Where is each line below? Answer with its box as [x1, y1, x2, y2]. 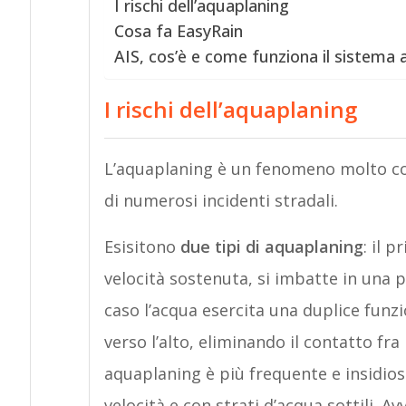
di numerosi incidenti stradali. [103, 189, 338, 211]
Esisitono [103, 236, 180, 257]
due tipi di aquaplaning [179, 236, 363, 257]
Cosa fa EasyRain [113, 20, 243, 42]
